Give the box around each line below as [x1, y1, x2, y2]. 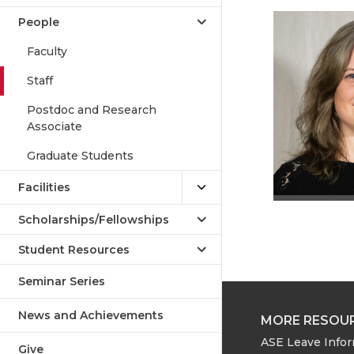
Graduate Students [27, 149, 134, 163]
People [18, 15, 59, 29]
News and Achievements [18, 308, 164, 322]
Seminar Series [18, 274, 105, 288]
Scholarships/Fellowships [18, 213, 169, 227]
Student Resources [18, 243, 130, 257]
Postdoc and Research [27, 103, 156, 117]
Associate [27, 119, 82, 134]
